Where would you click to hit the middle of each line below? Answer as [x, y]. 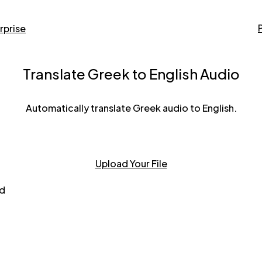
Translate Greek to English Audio [131, 73]
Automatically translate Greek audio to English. [131, 108]
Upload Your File [131, 163]
